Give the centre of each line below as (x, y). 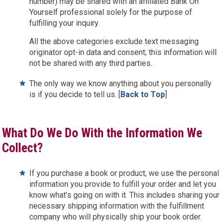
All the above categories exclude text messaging (114, 41)
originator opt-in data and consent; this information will (123, 52)
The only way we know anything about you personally (121, 83)
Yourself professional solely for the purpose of (111, 12)
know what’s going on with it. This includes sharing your (125, 195)
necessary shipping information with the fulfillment (117, 206)
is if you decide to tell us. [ (75, 94)
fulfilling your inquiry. (65, 23)
